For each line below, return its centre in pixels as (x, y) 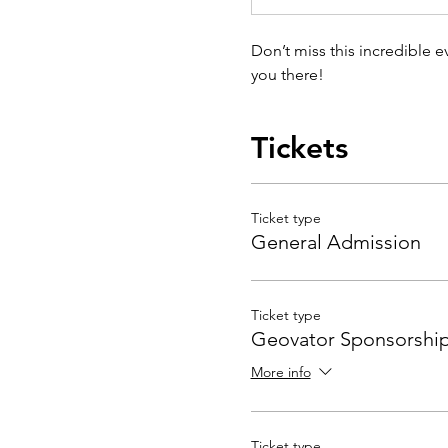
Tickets (299, 147)
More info (280, 371)
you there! (287, 74)
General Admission (335, 241)
